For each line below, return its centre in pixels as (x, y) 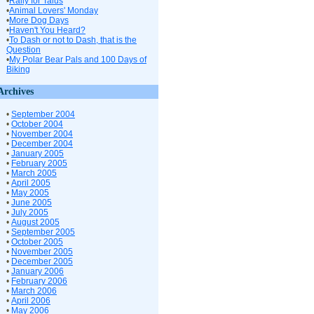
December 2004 (42, 144)
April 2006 (31, 301)
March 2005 (34, 173)
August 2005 (35, 222)
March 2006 (34, 291)
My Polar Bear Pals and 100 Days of (78, 60)
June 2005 (32, 203)
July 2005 (30, 212)
